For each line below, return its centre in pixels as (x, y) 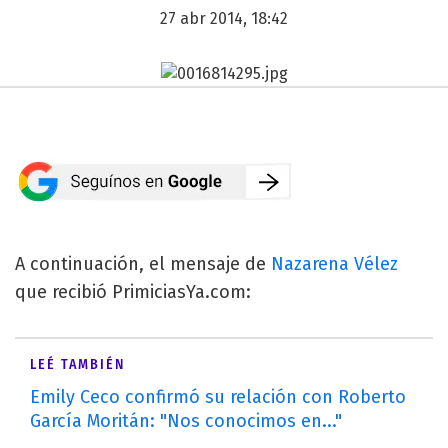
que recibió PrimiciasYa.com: (133, 291)
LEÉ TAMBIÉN (77, 364)
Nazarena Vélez (334, 263)
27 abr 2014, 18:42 (224, 18)
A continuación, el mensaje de (143, 263)
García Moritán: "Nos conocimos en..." (186, 420)
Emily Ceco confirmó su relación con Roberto (218, 396)
